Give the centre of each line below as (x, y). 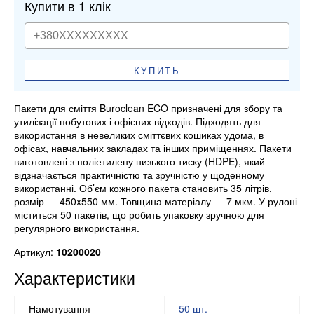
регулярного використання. (77, 228)
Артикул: (35, 252)
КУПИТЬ (157, 70)
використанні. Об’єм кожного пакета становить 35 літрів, (143, 188)
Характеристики (75, 278)
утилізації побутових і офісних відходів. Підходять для (137, 122)
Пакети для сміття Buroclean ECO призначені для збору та (148, 108)
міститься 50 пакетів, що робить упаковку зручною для (139, 215)
